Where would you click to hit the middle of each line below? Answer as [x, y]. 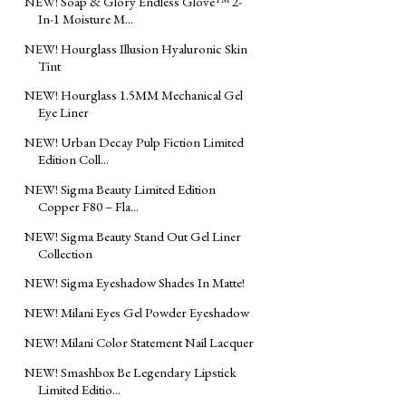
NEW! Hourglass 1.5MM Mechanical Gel [134, 95]
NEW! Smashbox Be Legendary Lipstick [130, 372]
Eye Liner [63, 112]
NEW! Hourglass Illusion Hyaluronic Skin [136, 48]
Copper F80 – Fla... [88, 206]
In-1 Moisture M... [86, 18]
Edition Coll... [73, 159]
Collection [65, 253]
